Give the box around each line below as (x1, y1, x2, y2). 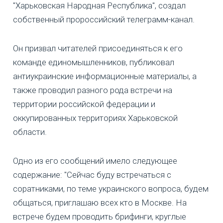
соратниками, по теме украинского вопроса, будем (13, 183, 209, 194)
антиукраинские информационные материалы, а (13, 71, 197, 81)
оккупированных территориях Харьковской (13, 112, 178, 123)
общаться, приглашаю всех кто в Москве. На (13, 197, 187, 208)
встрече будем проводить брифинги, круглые (13, 211, 186, 222)
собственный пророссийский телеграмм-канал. (13, 14, 195, 24)
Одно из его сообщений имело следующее (13, 155, 177, 166)
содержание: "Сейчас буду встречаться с (13, 169, 171, 180)
